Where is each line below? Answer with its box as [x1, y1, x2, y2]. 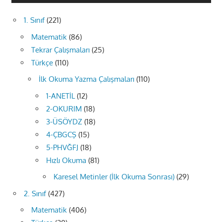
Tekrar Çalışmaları [31, 45, 90, 55]
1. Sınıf [24, 15, 45, 25]
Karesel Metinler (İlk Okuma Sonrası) [54, 172, 174, 182]
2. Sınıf [24, 188, 46, 198]
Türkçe [31, 57, 53, 67]
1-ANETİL [46, 91, 75, 101]
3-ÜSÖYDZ [46, 116, 82, 126]
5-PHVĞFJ [46, 142, 78, 152]
